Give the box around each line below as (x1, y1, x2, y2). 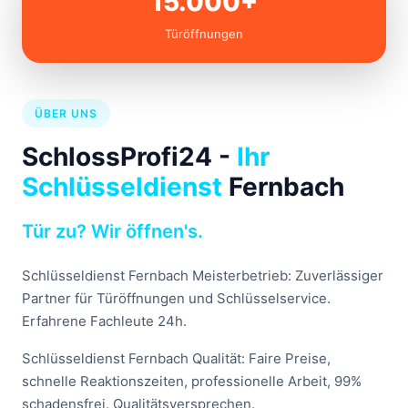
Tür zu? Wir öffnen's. (22, 220, 203, 243)
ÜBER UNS (35, 107, 97, 121)
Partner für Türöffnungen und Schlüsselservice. (22, 290, 331, 308)
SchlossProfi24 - (22, 141, 237, 173)
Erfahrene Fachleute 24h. (22, 312, 187, 331)
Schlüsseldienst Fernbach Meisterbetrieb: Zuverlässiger (22, 267, 383, 285)
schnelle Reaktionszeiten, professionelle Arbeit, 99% (22, 372, 362, 391)
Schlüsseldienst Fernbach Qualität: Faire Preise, (22, 350, 331, 368)
